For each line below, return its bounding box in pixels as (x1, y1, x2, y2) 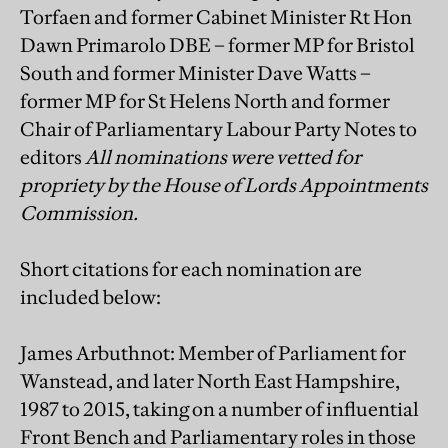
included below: (20, 284, 161, 309)
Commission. (20, 200, 138, 225)
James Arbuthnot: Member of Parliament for (20, 340, 406, 365)
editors (20, 144, 85, 169)
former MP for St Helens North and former (20, 88, 390, 113)
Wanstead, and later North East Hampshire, (20, 368, 400, 393)
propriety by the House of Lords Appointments (20, 172, 428, 197)
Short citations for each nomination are (20, 256, 362, 281)
